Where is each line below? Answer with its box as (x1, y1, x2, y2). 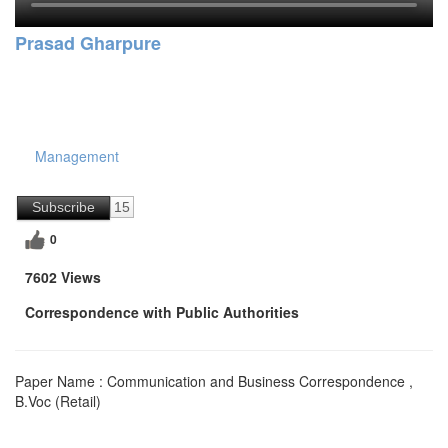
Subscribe (32, 199, 95, 215)
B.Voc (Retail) (15, 391, 101, 412)
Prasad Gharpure (15, 30, 161, 56)
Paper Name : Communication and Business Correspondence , (15, 371, 413, 392)
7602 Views (25, 267, 101, 288)
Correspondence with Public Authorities (25, 302, 299, 323)
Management (35, 146, 119, 166)
